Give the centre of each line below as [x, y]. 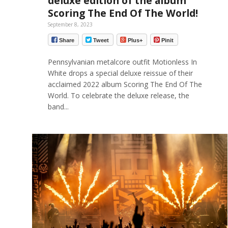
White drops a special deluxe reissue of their [120, 73]
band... [58, 106]
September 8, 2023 [70, 25]
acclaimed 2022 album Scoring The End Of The [125, 84]
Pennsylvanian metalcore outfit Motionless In [122, 62]
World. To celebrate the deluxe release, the [118, 95]
